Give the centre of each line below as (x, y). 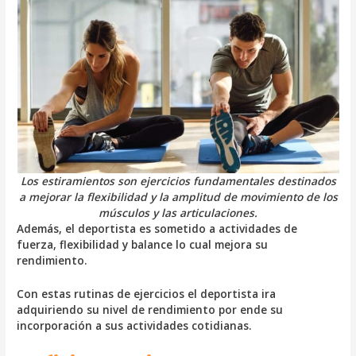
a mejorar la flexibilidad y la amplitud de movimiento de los (178, 197)
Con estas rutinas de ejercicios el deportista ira (147, 294)
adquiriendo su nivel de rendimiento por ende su (150, 310)
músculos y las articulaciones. (178, 213)
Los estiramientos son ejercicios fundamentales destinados (178, 181)
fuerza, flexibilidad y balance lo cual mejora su (143, 245)
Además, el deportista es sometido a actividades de (157, 229)
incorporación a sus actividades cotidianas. (135, 326)
